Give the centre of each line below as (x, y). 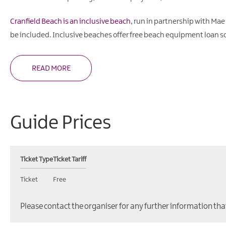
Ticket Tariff (70, 159)
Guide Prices (61, 123)
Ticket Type (37, 159)
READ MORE (51, 68)
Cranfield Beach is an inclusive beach (70, 21)
